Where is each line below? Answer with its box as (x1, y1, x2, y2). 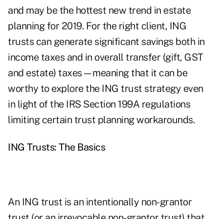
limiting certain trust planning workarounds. (8, 114, 195, 126)
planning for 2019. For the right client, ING (8, 20, 186, 32)
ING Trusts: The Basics (8, 141, 105, 153)
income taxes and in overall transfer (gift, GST (8, 51, 203, 64)
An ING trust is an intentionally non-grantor (8, 196, 192, 208)
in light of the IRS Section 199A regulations (8, 98, 190, 110)
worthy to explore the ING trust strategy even (8, 83, 203, 95)
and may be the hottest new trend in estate (8, 4, 191, 17)
